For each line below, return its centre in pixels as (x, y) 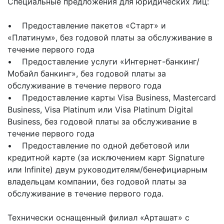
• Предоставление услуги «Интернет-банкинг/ (103, 62)
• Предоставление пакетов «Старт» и (87, 26)
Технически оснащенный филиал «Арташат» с (98, 218)
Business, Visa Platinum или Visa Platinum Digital (100, 110)
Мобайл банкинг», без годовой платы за (87, 74)
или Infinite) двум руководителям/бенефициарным (107, 170)
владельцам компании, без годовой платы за (97, 182)
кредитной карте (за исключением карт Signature (106, 158)
